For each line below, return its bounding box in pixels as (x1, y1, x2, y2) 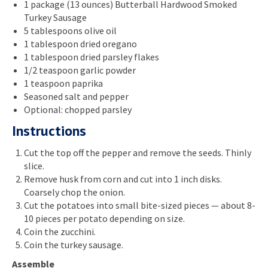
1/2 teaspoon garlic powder (24, 63, 136, 76)
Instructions (12, 121, 86, 140)
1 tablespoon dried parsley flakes (24, 50, 159, 63)
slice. (24, 159, 44, 172)
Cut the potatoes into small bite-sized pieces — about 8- (24, 199, 255, 211)
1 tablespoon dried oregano (24, 37, 137, 50)
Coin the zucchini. (24, 225, 96, 237)
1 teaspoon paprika (24, 77, 103, 89)
